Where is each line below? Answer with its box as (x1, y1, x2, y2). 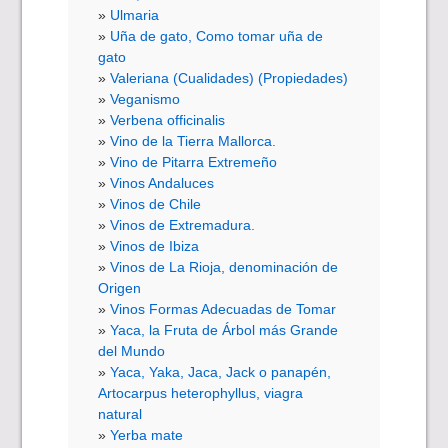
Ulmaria (110, 7, 160, 24)
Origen (98, 280, 142, 297)
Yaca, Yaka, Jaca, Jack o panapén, (110, 364, 332, 381)
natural (98, 406, 143, 423)
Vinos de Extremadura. (110, 217, 256, 234)
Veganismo (110, 91, 181, 108)
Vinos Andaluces (110, 175, 215, 192)
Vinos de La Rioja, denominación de (110, 259, 339, 276)
